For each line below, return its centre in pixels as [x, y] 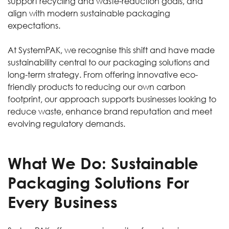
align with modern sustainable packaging [89, 13]
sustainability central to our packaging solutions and [109, 62]
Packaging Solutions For [98, 183]
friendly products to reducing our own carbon [97, 87]
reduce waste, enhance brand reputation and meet [110, 111]
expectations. [35, 25]
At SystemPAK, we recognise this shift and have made [111, 50]
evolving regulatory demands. [67, 123]
